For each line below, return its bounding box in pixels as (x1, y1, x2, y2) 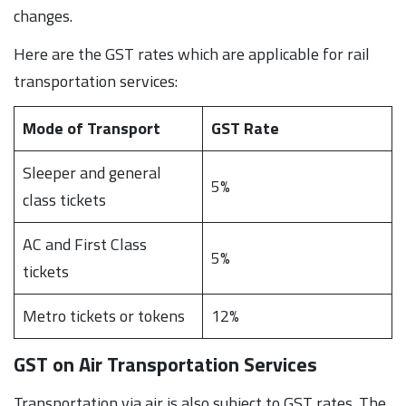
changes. (14, 3, 72, 28)
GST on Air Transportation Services (14, 348, 317, 380)
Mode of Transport (23, 115, 160, 140)
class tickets (23, 187, 106, 212)
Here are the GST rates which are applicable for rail (14, 41, 370, 66)
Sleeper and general (23, 159, 161, 185)
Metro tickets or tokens (23, 303, 185, 328)
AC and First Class (23, 231, 147, 256)
